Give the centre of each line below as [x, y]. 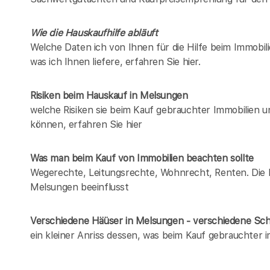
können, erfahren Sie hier [86, 125]
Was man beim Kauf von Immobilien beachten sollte [142, 159]
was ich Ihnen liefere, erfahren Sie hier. [115, 62]
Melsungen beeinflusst [80, 187]
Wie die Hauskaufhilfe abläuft [94, 33]
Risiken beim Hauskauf [79, 96]
